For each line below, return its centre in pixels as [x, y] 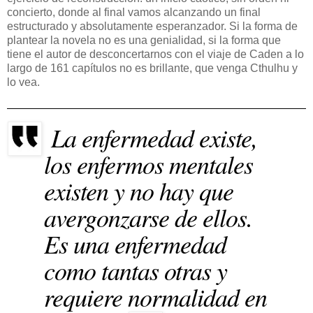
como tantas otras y [136, 270]
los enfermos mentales [148, 163]
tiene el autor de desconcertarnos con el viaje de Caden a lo [155, 54]
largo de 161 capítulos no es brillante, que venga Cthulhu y [152, 68]
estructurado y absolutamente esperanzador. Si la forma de [152, 26]
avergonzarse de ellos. [148, 217]
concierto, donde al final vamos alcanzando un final [134, 12]
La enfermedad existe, [151, 137]
